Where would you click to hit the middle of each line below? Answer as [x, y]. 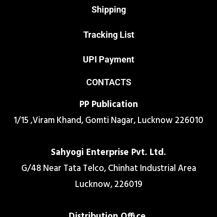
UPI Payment [108, 59]
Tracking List [108, 34]
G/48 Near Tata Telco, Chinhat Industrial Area [108, 169]
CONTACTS [108, 82]
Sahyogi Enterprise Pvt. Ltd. [108, 153]
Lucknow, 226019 [108, 185]
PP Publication [108, 105]
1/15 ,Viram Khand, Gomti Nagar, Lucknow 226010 [108, 121]
